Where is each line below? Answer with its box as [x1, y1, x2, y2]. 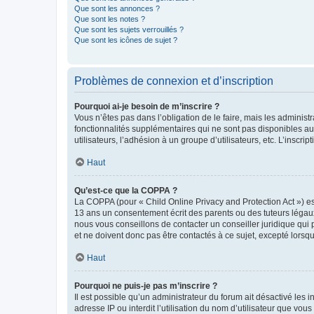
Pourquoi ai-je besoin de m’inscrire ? [74, 101, 219, 111]
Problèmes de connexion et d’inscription [74, 74, 273, 87]
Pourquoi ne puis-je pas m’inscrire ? [74, 280, 217, 291]
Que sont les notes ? [74, 14, 145, 23]
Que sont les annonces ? [74, 4, 160, 13]
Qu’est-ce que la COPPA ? [74, 185, 177, 196]
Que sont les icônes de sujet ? [74, 35, 177, 44]
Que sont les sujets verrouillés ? [74, 25, 184, 34]
